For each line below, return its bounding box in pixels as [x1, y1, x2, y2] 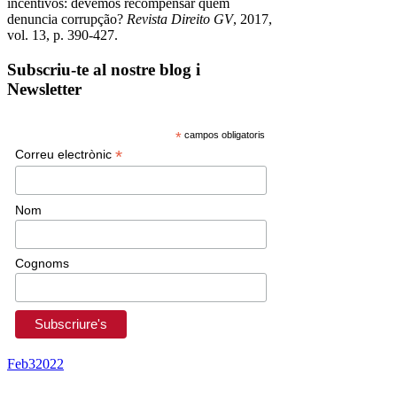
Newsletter [7, 80, 82, 99]
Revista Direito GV [127, 12, 233, 27]
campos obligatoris [181, 128, 265, 140]
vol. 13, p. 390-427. [7, 27, 118, 43]
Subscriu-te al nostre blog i [7, 60, 200, 80]
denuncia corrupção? [7, 12, 127, 27]
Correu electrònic [15, 146, 116, 161]
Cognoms [15, 256, 70, 271]
